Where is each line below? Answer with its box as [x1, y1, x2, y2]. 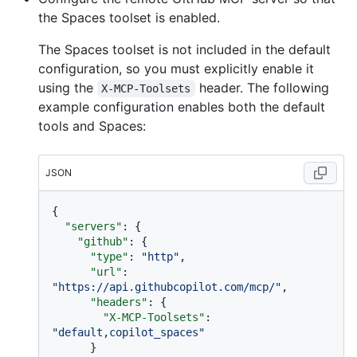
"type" [90, 250, 128, 264]
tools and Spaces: [38, 118, 146, 135]
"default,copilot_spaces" [52, 326, 205, 339]
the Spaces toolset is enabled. [38, 10, 220, 26]
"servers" [65, 220, 122, 233]
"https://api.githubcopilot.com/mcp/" [52, 280, 281, 294]
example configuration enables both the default [38, 99, 325, 116]
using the [38, 80, 97, 96]
